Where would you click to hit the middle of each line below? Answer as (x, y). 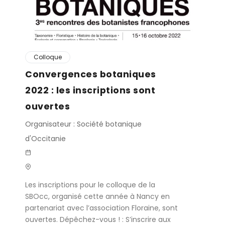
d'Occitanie (45, 139)
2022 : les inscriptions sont (90, 90)
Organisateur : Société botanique (83, 124)
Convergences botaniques (91, 74)
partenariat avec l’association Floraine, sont (101, 208)
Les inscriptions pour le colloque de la (90, 185)
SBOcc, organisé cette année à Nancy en (97, 196)
